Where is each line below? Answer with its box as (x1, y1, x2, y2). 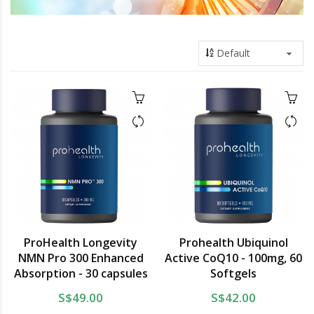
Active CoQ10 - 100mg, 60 (165, 250, 302, 266)
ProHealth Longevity (24, 235, 137, 251)
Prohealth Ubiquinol (179, 235, 288, 251)
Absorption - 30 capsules (13, 266, 148, 282)
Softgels (210, 266, 257, 282)
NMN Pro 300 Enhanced (18, 250, 144, 266)
